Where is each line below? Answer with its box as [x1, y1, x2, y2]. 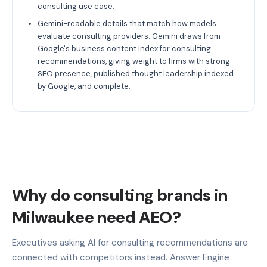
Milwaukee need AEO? [12, 206, 181, 228]
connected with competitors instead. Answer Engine [12, 251, 229, 263]
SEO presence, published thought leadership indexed [38, 68, 234, 79]
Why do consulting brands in [12, 184, 228, 206]
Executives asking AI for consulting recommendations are [12, 236, 248, 249]
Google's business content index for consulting [38, 43, 211, 54]
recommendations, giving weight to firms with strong [38, 55, 230, 66]
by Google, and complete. [38, 80, 131, 91]
